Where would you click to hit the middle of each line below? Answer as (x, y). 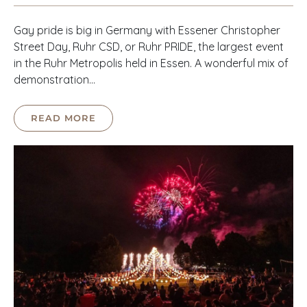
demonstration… (54, 80)
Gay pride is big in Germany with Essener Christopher (147, 30)
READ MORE (63, 118)
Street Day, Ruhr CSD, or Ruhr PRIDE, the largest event (149, 47)
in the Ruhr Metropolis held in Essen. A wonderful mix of (151, 63)
